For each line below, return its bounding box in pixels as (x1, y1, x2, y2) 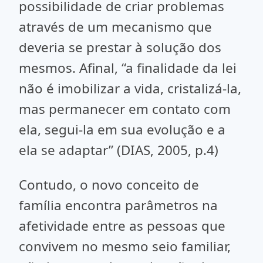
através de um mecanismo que (19, 18, 212, 36)
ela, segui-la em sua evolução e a (19, 120, 225, 139)
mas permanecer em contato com (19, 100, 231, 118)
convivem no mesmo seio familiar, (19, 237, 231, 255)
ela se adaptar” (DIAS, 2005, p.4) (19, 141, 218, 159)
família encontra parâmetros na (19, 196, 218, 214)
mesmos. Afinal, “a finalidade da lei (19, 59, 237, 77)
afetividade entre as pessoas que (19, 217, 225, 235)
